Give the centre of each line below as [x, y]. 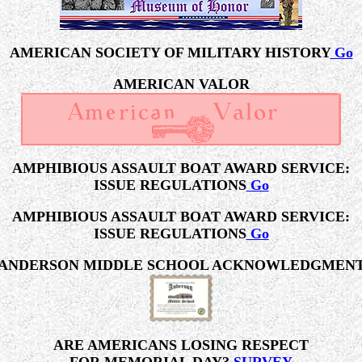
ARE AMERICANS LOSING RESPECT [181, 345]
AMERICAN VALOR [181, 84]
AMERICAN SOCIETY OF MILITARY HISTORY [170, 53]
